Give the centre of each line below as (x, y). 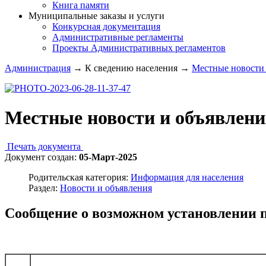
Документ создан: (42, 157)
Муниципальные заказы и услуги (96, 16)
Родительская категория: (80, 178)
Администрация (38, 68)
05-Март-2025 (108, 157)
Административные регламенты (118, 37)
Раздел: (44, 188)
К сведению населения (131, 68)
